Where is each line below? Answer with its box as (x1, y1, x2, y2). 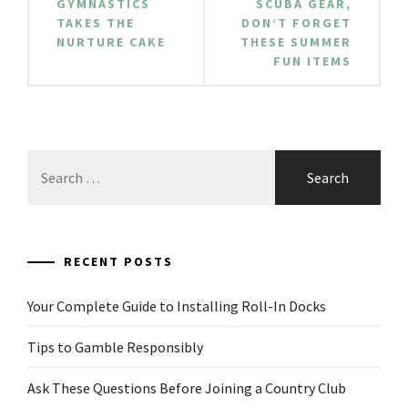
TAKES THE (56, 14, 135, 31)
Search (26, 150, 68, 169)
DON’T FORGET (241, 14, 352, 31)
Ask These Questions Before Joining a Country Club (27, 378, 346, 397)
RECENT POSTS (64, 252, 173, 270)
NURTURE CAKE (56, 33, 166, 50)
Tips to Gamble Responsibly (27, 337, 203, 356)
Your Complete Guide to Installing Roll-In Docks (27, 296, 326, 315)
